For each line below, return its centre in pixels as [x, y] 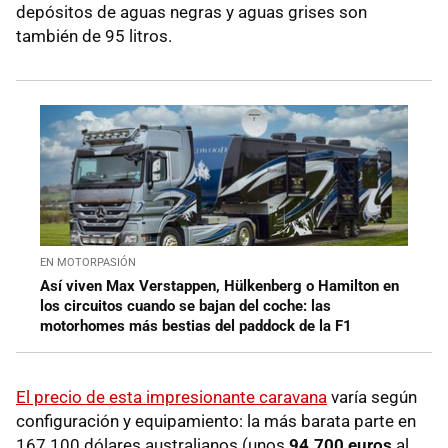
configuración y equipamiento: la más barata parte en [216, 421]
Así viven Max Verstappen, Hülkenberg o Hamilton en [219, 286]
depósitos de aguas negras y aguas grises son [191, 12]
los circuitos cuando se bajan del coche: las [185, 306]
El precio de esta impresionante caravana [171, 397]
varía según [372, 397]
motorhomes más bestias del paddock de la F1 [196, 326]
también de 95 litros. [96, 36]
